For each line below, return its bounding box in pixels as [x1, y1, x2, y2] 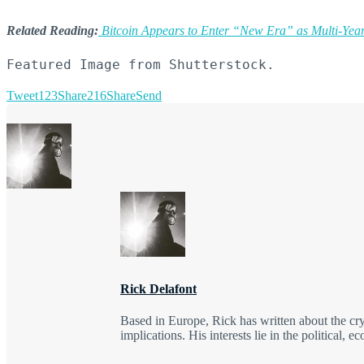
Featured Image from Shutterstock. [6, 56, 275, 72]
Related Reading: [6, 23, 98, 37]
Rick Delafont [120, 281, 197, 296]
